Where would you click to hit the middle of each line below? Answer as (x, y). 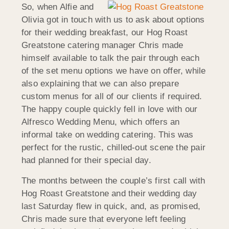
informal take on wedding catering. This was (108, 135)
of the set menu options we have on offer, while (114, 71)
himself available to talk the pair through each (111, 58)
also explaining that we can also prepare (100, 84)
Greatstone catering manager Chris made (102, 45)
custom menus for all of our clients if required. (112, 97)
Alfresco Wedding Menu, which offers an (101, 122)
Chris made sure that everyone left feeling (104, 219)
